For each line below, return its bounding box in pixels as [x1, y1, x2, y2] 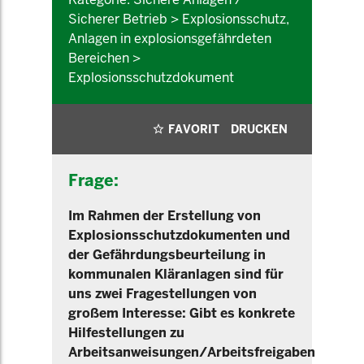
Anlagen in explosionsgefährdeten [68, 30, 271, 47]
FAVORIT [168, 122, 219, 136]
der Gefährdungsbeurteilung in [68, 246, 266, 263]
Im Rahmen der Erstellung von [68, 207, 261, 224]
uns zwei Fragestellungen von [68, 285, 257, 302]
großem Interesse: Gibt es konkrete [68, 305, 295, 322]
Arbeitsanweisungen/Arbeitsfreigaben [68, 344, 315, 361]
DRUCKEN [231, 122, 288, 136]
